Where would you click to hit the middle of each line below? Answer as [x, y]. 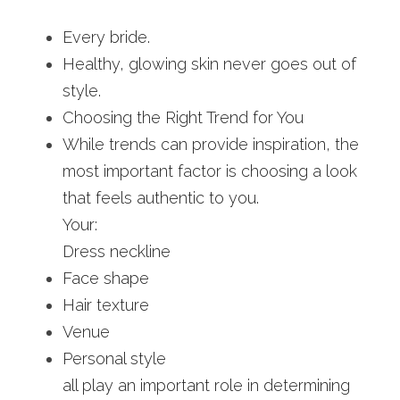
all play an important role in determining [206, 385]
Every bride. [106, 37]
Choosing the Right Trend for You [183, 117]
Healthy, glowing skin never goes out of [209, 64]
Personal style [114, 358]
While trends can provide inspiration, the [211, 144]
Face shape [106, 278]
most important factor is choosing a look [210, 171]
